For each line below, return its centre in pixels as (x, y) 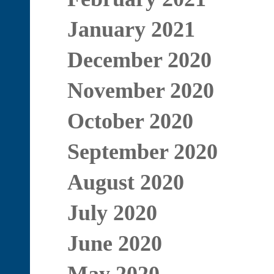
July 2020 (112, 213)
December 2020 (139, 60)
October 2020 (130, 121)
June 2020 (114, 243)
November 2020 (140, 91)
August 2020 (125, 182)
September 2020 (142, 152)
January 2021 (131, 29)
